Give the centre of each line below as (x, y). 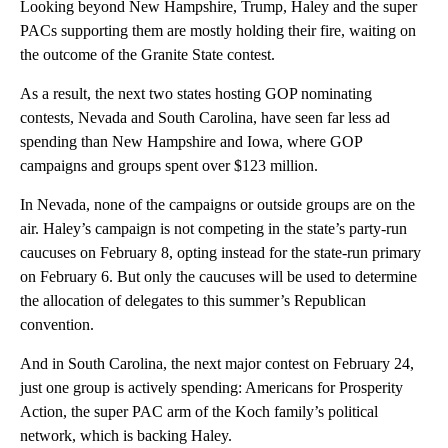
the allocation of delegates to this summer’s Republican (193, 300)
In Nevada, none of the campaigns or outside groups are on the (217, 204)
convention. (57, 324)
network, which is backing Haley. (126, 435)
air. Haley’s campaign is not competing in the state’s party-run (213, 228)
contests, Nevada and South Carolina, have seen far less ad (205, 117)
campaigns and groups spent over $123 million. (169, 165)
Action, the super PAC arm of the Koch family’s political (199, 411)
